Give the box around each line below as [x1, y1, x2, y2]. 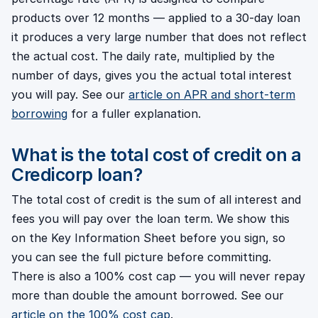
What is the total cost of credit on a [11, 143, 302, 165]
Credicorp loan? [11, 163, 143, 185]
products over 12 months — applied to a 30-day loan [11, 10, 300, 25]
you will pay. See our [11, 87, 128, 102]
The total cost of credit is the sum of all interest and [11, 192, 301, 207]
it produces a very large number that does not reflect [11, 29, 307, 44]
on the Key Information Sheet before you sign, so [11, 230, 285, 245]
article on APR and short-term [128, 87, 295, 102]
